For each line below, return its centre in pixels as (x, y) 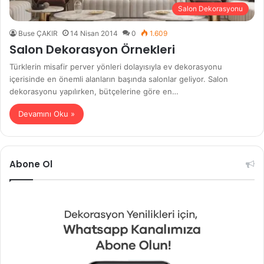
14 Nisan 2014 (94, 33)
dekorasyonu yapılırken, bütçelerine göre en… (94, 91)
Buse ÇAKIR (38, 33)
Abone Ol (31, 164)
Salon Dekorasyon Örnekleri (92, 49)
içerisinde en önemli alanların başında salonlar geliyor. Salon (119, 79)
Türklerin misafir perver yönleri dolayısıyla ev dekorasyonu (116, 66)
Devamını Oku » (47, 113)
